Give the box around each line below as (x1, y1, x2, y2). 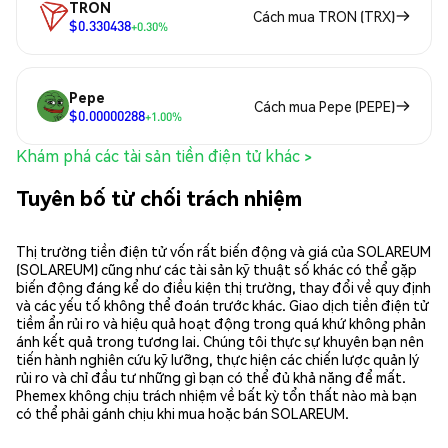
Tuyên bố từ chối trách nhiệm (16, 183, 302, 211)
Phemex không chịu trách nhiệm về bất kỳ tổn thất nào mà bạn (16, 385, 417, 404)
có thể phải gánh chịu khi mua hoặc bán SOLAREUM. (16, 403, 349, 422)
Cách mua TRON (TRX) (253, 7, 395, 26)
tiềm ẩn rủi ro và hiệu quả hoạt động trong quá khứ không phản (16, 313, 426, 332)
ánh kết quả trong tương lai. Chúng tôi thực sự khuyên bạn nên (16, 331, 424, 350)
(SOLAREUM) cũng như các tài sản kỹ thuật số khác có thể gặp (16, 259, 417, 278)
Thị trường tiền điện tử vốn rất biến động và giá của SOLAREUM (16, 241, 431, 260)
